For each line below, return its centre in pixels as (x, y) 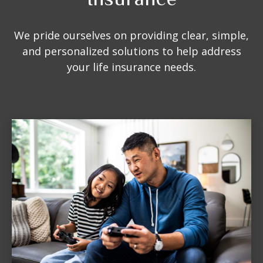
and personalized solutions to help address (131, 51)
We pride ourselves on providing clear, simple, (131, 35)
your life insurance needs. (131, 67)
